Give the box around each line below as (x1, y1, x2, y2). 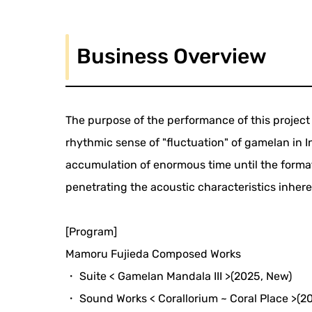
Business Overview (77, 43, 267, 69)
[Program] (65, 224, 118, 238)
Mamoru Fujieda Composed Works (65, 247, 242, 260)
